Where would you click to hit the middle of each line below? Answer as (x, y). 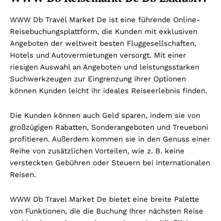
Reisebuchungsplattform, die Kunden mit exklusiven (104, 31)
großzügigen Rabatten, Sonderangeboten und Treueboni (109, 127)
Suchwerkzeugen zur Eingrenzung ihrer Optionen (98, 79)
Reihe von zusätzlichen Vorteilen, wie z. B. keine (97, 151)
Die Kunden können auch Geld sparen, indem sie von (105, 115)
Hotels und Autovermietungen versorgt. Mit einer (98, 55)
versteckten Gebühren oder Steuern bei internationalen (110, 163)
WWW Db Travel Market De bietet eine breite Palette (105, 199)
